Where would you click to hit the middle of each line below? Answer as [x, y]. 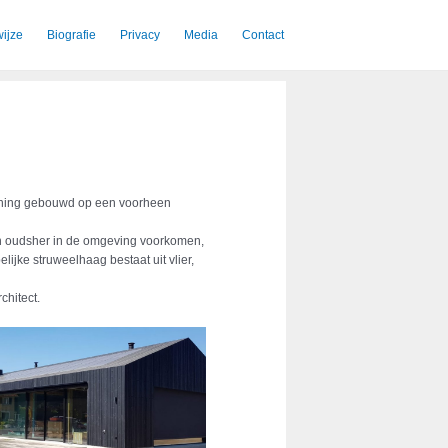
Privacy [140, 35]
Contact [263, 35]
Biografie [71, 35]
